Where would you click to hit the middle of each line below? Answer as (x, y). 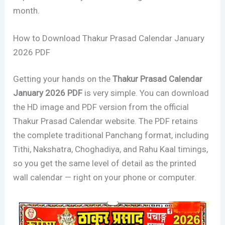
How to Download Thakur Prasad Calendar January (109, 38)
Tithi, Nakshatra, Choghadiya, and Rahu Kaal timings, (111, 149)
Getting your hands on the (63, 79)
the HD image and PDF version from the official (101, 107)
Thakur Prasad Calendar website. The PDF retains (106, 121)
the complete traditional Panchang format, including (111, 135)
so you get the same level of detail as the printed (105, 163)
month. (27, 10)
